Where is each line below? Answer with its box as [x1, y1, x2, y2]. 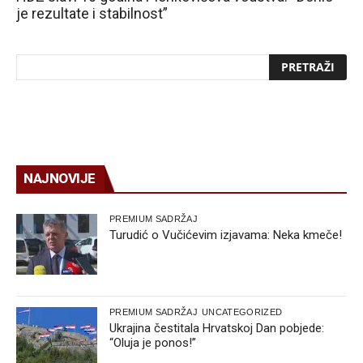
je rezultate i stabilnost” [16, 5, 168, 23]
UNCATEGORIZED [201, 307, 283, 318]
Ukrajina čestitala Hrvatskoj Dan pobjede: [109, 321, 324, 336]
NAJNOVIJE [23, 170, 96, 187]
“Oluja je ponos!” [109, 335, 196, 351]
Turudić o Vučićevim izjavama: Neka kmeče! [109, 228, 342, 243]
